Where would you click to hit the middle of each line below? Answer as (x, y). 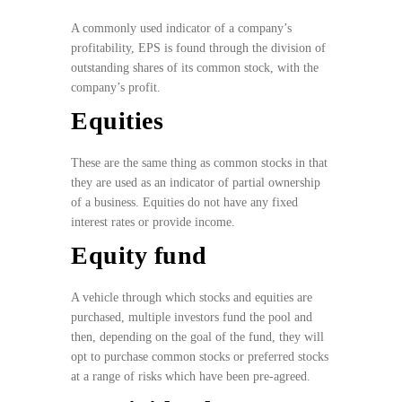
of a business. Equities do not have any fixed (184, 203)
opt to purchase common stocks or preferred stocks (200, 357)
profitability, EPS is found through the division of (198, 48)
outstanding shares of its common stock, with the (195, 68)
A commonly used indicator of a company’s (181, 29)
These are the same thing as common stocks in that (199, 163)
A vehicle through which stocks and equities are (192, 298)
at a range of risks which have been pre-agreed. (192, 377)
